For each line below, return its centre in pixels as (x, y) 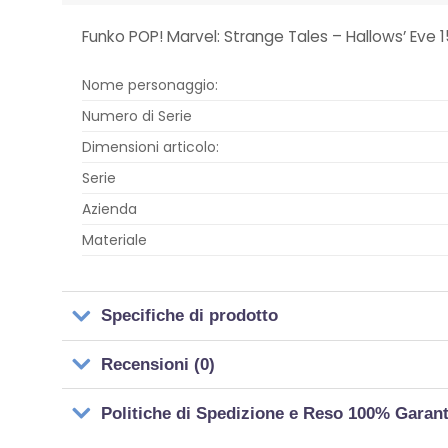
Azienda (109, 208)
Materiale (114, 239)
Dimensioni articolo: (152, 146)
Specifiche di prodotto (190, 316)
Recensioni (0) (158, 364)
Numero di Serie (137, 115)
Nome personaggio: (150, 84)
